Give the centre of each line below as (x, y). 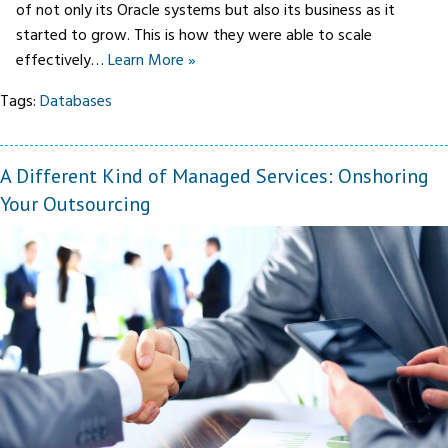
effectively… (62, 58)
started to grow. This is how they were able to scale (194, 33)
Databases (76, 99)
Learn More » (152, 58)
